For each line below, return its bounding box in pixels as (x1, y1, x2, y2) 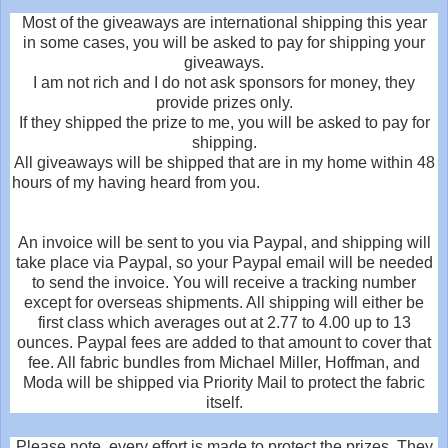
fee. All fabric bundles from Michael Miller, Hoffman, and (28, 353, 420, 371)
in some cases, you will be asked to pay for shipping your (23, 33, 425, 51)
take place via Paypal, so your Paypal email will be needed (15, 253, 433, 271)
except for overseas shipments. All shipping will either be (24, 293, 424, 311)
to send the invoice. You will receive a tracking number (32, 273, 416, 291)
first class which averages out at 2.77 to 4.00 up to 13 (37, 313, 411, 331)
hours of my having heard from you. (12, 173, 436, 191)
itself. (205, 393, 243, 411)
